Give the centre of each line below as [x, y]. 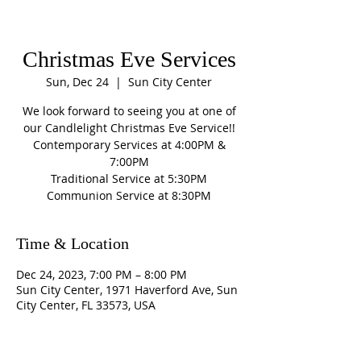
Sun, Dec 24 [77, 82]
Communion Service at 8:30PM [129, 195]
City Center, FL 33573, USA [86, 305]
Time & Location [73, 243]
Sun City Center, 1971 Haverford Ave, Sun [127, 290]
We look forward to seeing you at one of [129, 111]
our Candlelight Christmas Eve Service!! [129, 128]
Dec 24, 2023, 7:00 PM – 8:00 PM [102, 274]
